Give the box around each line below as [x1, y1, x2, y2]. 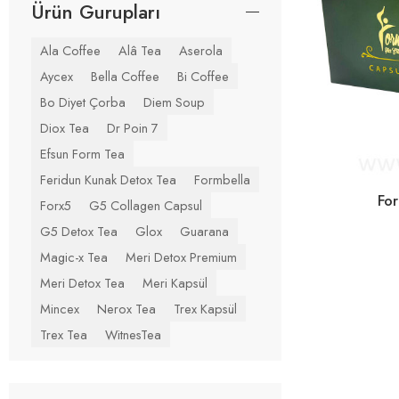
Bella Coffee [91, 66, 159, 85]
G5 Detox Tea [40, 221, 118, 240]
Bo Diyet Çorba [40, 92, 126, 111]
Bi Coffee [177, 66, 229, 85]
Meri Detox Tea [40, 273, 125, 292]
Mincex [40, 298, 79, 318]
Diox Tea [40, 118, 89, 137]
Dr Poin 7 [107, 118, 159, 137]
